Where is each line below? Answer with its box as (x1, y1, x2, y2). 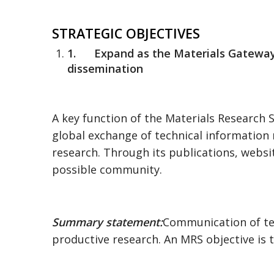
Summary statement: (52, 214, 163, 229)
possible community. (52, 161, 162, 177)
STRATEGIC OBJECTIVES (52, 24, 200, 43)
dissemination (67, 61, 143, 76)
